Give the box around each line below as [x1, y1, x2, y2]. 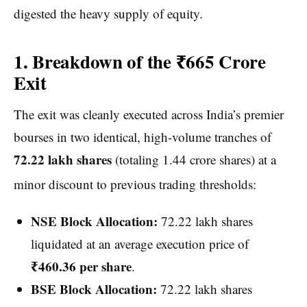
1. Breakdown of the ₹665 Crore [14, 48, 266, 75]
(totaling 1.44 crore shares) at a [112, 150, 276, 168]
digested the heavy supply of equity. [14, 5, 203, 23]
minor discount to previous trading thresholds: [14, 175, 256, 193]
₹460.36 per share [30, 257, 132, 276]
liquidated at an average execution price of [30, 235, 249, 253]
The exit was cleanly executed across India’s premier [14, 105, 284, 123]
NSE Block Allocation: [30, 212, 158, 231]
